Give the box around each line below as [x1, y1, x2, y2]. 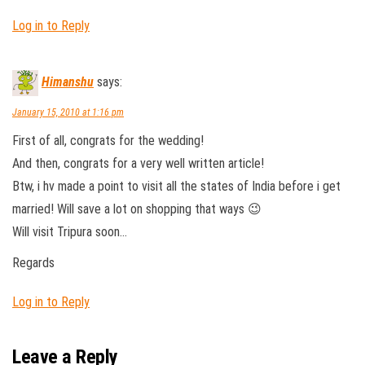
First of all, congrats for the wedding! [12, 133, 204, 148]
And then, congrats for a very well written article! [12, 156, 264, 171]
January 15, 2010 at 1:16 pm [12, 107, 124, 118]
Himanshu [42, 74, 94, 90]
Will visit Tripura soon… [12, 224, 127, 240]
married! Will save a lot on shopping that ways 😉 [12, 201, 262, 217]
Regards [12, 255, 55, 270]
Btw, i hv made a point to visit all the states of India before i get [12, 178, 341, 194]
